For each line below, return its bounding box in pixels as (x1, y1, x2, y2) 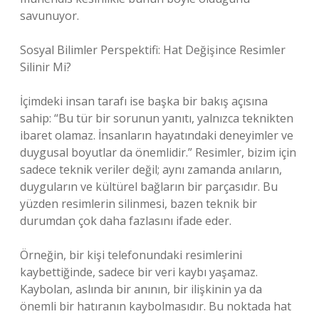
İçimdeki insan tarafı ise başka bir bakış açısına (20, 93, 268, 109)
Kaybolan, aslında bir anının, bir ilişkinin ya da (20, 281, 262, 297)
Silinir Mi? (20, 59, 71, 75)
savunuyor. (20, 8, 79, 23)
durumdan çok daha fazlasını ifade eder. (20, 213, 231, 229)
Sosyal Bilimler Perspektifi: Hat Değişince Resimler (20, 42, 286, 58)
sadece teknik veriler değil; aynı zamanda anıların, (20, 162, 282, 177)
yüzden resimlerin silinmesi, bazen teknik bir (20, 196, 257, 211)
